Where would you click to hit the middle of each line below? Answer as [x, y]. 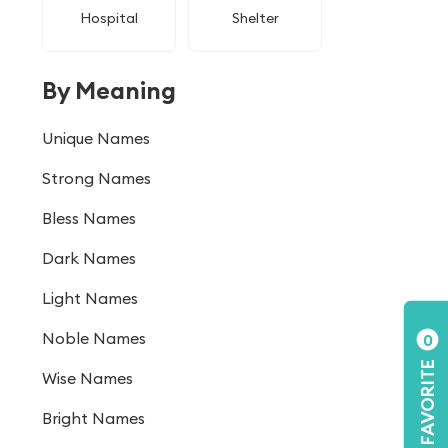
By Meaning [109, 90]
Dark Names [89, 258]
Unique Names [96, 138]
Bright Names [93, 418]
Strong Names [96, 178]
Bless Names [89, 218]
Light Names [90, 298]
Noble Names [94, 338]
